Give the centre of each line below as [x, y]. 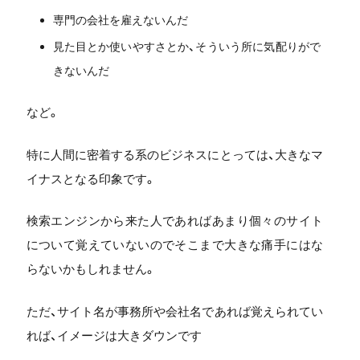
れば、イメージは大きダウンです [114, 335]
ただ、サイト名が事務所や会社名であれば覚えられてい [174, 311]
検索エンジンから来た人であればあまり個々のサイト [174, 221]
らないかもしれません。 [91, 269]
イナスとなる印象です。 [91, 178]
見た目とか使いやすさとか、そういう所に [158, 46]
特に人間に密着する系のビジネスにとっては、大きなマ [174, 154]
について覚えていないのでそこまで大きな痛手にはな [174, 245]
